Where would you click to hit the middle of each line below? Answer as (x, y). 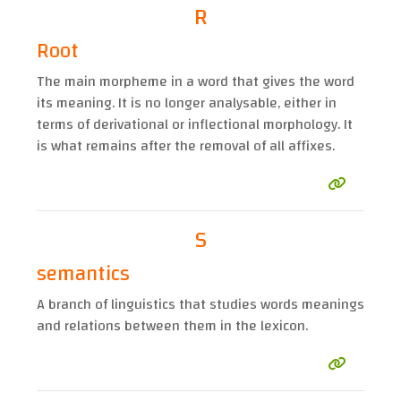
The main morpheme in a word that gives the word (196, 82)
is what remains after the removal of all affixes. (186, 146)
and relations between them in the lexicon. (172, 326)
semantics (83, 274)
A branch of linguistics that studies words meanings (200, 305)
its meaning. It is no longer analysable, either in (187, 103)
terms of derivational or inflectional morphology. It (195, 125)
